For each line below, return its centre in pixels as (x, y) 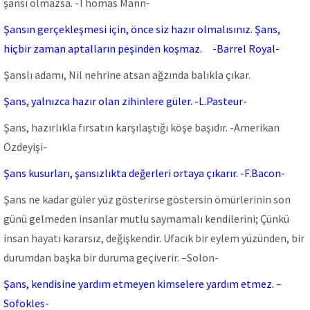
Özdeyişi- (25, 147)
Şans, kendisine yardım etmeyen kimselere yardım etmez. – (143, 284)
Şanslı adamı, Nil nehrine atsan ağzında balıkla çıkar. (127, 75)
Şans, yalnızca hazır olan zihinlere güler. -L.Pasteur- (125, 101)
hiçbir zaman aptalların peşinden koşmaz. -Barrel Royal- (142, 48)
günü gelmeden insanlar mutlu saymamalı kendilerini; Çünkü (146, 219)
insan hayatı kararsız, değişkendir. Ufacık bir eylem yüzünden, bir (154, 238)
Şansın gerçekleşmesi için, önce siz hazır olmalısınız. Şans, (142, 29)
